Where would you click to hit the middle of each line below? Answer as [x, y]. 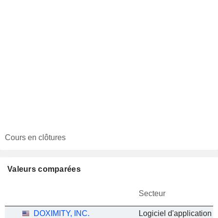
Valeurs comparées [44, 169]
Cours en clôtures [35, 137]
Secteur [152, 193]
